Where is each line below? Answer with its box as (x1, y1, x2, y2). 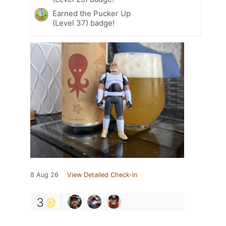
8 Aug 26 (30, 171, 59, 179)
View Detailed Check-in (67, 171, 137, 179)
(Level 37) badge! (52, 18, 115, 28)
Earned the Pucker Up (52, 8, 131, 18)
